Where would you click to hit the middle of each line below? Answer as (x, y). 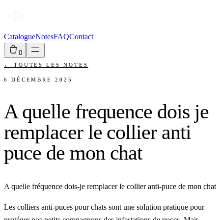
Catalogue (20, 37)
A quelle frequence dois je (106, 111)
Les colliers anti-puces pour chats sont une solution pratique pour (104, 207)
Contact (81, 37)
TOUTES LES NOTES (49, 65)
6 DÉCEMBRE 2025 (38, 80)
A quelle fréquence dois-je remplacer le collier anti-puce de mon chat (110, 187)
